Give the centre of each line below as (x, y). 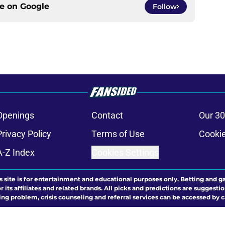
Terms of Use (118, 134)
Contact (107, 116)
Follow (165, 7)
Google (35, 7)
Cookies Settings (125, 153)
